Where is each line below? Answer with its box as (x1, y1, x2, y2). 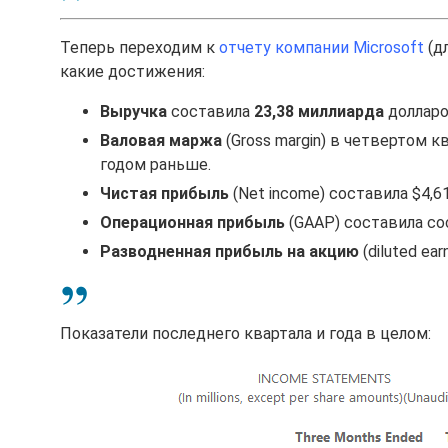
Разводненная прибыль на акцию (100, 242, 359, 261)
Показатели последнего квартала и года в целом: (60, 324, 431, 343)
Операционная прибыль (100, 213, 285, 232)
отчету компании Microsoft (219, 38, 424, 57)
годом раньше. (100, 155, 211, 174)
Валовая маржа (100, 131, 222, 150)
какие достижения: (60, 62, 205, 81)
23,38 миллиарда (254, 102, 384, 121)
